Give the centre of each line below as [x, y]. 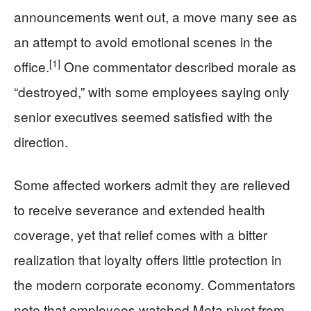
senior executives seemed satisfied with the [143, 116]
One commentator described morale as [178, 66]
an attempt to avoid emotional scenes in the [143, 41]
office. [32, 66]
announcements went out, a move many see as [155, 16]
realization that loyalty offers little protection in [148, 259]
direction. [41, 141]
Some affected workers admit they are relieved [152, 184]
